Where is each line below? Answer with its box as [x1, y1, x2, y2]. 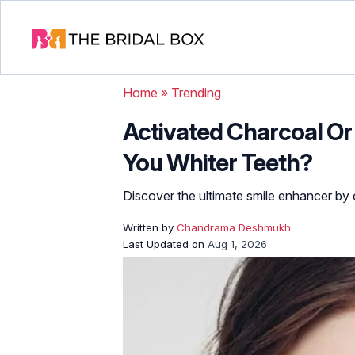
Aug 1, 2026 [208, 238, 267, 250]
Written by [123, 221, 177, 234]
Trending [171, 85, 221, 101]
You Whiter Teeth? [123, 148, 312, 177]
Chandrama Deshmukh [177, 221, 291, 234]
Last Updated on [123, 238, 208, 250]
